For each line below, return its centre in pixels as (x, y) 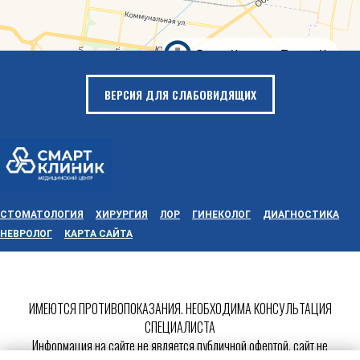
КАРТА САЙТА (98, 233)
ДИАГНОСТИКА (301, 214)
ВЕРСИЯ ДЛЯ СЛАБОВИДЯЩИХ (180, 94)
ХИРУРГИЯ (122, 214)
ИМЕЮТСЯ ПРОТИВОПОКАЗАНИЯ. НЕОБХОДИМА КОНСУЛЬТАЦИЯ (180, 308)
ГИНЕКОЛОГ (221, 214)
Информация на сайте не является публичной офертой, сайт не (180, 345)
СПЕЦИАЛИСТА (180, 327)
